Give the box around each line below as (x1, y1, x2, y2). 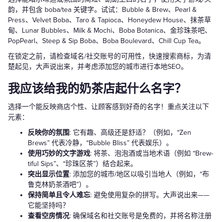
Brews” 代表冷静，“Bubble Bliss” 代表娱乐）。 (28, 139, 173, 148)
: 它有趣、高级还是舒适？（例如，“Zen (69, 128, 191, 137)
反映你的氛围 (28, 128, 69, 137)
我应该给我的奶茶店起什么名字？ (8, 82, 186, 97)
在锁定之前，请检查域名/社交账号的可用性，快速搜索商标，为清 (8, 52, 211, 61)
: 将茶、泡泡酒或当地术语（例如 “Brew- (90, 149, 213, 158)
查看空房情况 (28, 212, 69, 221)
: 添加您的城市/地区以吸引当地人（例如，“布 (69, 170, 209, 179)
